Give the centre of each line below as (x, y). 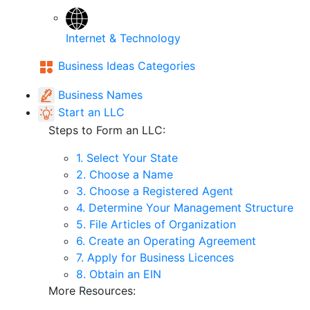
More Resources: (92, 290)
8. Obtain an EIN (119, 274)
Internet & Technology (123, 38)
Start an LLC (91, 112)
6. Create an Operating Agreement (166, 240)
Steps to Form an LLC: (107, 130)
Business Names (100, 94)
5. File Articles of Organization (156, 224)
